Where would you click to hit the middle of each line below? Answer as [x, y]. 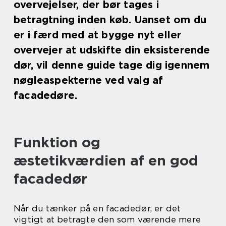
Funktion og [57, 142]
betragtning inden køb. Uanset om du [110, 20]
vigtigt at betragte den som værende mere [107, 219]
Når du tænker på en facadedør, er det [97, 208]
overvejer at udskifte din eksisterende [112, 50]
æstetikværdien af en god [106, 160]
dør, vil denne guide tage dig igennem [112, 65]
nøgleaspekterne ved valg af [89, 80]
